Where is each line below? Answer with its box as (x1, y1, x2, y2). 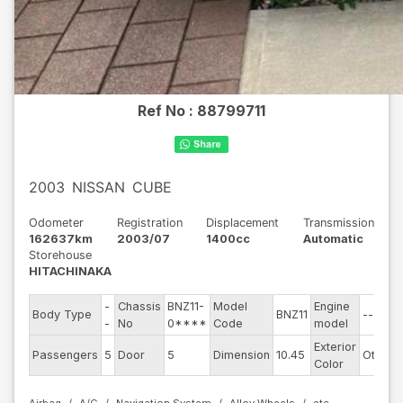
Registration (116, 216, 183, 229)
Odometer (29, 216, 84, 229)
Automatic (302, 232, 363, 246)
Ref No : (138, 102, 197, 120)
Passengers (32, 348, 98, 362)
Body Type (32, 308, 92, 321)
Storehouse (29, 248, 92, 262)
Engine (314, 300, 350, 313)
